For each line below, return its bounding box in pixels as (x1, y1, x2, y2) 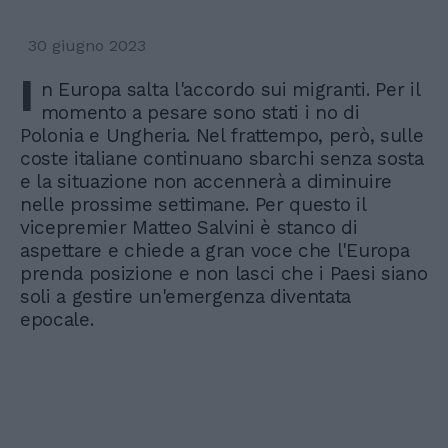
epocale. (20, 308, 100, 332)
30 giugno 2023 (28, 36, 146, 56)
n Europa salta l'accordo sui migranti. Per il (40, 78, 420, 102)
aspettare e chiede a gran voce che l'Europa (20, 239, 410, 263)
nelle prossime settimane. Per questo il (20, 193, 366, 217)
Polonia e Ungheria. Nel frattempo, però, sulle (20, 124, 424, 148)
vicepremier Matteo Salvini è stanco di (20, 216, 358, 240)
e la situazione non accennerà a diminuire (20, 170, 392, 194)
